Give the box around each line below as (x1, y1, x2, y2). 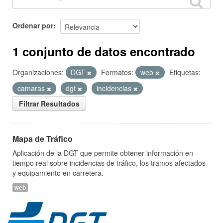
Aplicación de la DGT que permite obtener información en (12, 148, 193, 158)
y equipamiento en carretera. (12, 168, 104, 178)
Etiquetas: (169, 67, 201, 77)
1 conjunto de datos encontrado (12, 43, 195, 60)
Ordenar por (12, 20, 53, 30)
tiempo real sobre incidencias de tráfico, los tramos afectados (12, 158, 206, 168)
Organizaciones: (12, 67, 64, 77)
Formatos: (101, 67, 133, 77)
